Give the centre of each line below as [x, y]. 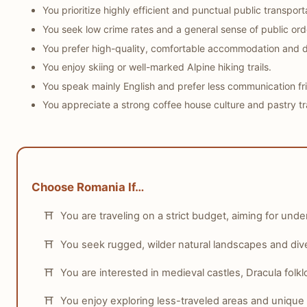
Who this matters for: [85, 20]
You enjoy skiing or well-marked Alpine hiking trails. [157, 67]
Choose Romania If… [88, 187]
